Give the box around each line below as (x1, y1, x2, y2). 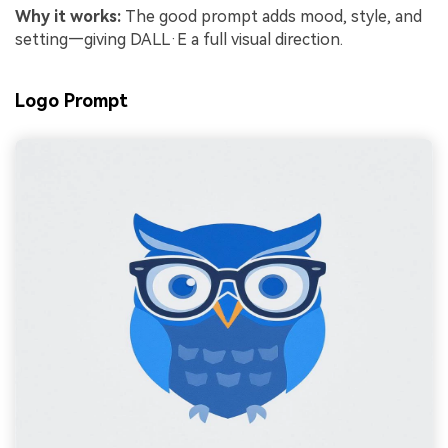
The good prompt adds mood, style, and (121, 6, 422, 26)
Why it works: (15, 6, 121, 26)
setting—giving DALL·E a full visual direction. (15, 29, 343, 49)
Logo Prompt (15, 90, 128, 111)
